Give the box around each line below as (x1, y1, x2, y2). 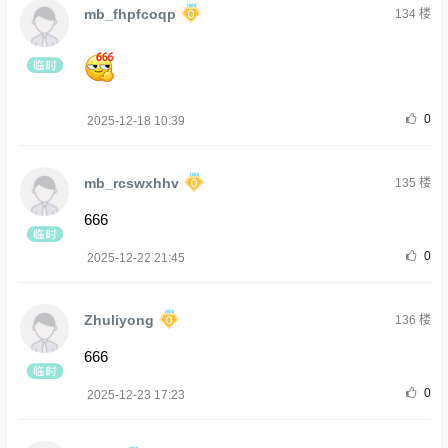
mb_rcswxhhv (83, 174, 179, 191)
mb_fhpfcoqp (83, 5, 176, 22)
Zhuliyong (83, 311, 154, 328)
